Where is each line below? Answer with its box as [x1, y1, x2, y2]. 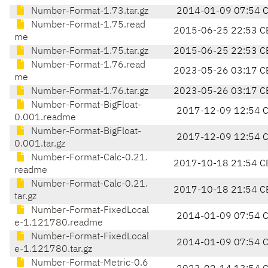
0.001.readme [14, 113, 76, 123]
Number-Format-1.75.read [29, 20, 145, 31]
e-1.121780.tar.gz [14, 245, 92, 255]
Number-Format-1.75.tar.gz [29, 47, 148, 57]
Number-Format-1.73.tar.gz [29, 7, 148, 17]
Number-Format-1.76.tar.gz [29, 87, 148, 97]
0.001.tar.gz [14, 139, 65, 150]
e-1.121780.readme [14, 218, 103, 229]
